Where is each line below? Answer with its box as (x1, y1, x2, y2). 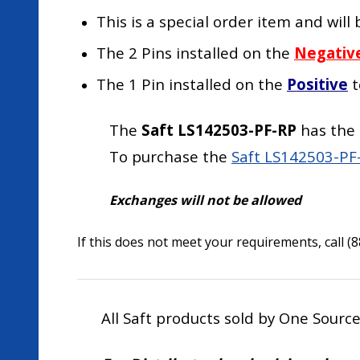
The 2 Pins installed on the (96, 43, 294, 63)
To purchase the (109, 146, 231, 166)
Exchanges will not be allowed (109, 191, 301, 209)
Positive (287, 74, 348, 94)
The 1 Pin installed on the (96, 74, 287, 94)
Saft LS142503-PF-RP (141, 120, 297, 140)
